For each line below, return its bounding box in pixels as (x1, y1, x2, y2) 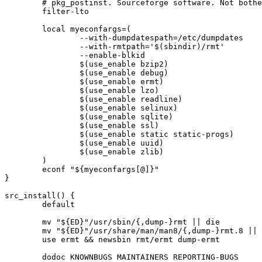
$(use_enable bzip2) (5, 60, 80, 68)
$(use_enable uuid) (5, 139, 80, 147)
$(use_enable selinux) (5, 104, 80, 112)
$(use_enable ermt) (5, 77, 80, 86)
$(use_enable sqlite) (5, 112, 80, 121)
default (5, 200, 42, 209)
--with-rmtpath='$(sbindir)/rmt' (5, 42, 80, 51)
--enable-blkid (5, 51, 80, 60)
